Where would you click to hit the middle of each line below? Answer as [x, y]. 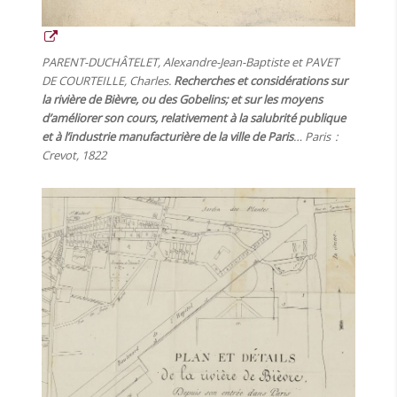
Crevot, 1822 [74, 155]
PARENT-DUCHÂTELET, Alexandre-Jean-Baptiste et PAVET [191, 62]
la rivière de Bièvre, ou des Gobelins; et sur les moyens [183, 99]
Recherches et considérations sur [261, 80]
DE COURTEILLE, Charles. [108, 80]
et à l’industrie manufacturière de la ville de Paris [168, 136]
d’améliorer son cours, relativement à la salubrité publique [194, 117]
